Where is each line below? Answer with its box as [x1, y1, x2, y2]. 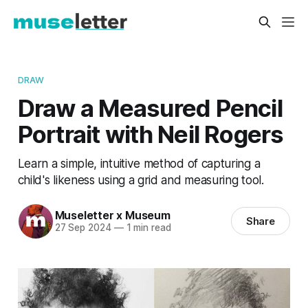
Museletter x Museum [54, 208, 170, 223]
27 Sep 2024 [54, 222, 111, 234]
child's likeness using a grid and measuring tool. [17, 172, 264, 187]
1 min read [123, 222, 171, 234]
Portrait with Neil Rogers [17, 119, 284, 148]
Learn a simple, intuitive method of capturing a [17, 155, 261, 170]
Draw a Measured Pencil [17, 93, 283, 122]
